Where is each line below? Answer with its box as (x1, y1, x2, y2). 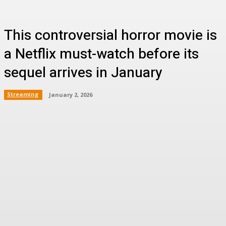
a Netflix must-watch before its (4, 44, 199, 65)
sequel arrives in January (4, 63, 162, 83)
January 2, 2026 (49, 90, 92, 98)
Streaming (7, 90, 38, 98)
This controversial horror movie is (4, 25, 217, 46)
